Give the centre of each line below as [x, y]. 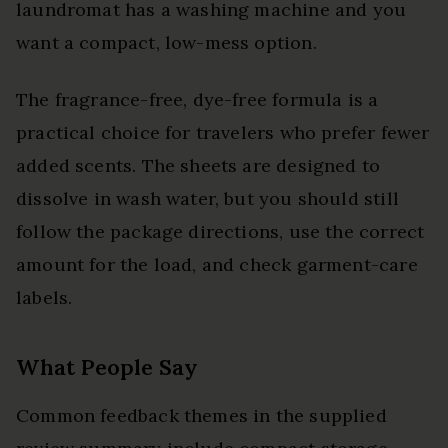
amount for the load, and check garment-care [217, 264]
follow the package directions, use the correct [220, 231]
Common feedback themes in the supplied [201, 415]
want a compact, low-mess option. [166, 42]
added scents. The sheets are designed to [198, 165]
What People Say [107, 367]
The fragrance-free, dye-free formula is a [197, 99]
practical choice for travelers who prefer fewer [223, 132]
